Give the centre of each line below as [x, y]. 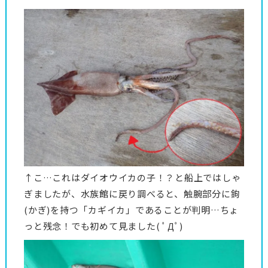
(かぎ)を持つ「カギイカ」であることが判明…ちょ [131, 210]
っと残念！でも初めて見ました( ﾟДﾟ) [103, 226]
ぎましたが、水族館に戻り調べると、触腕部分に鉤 [132, 194]
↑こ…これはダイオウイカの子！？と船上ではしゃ [133, 178]
